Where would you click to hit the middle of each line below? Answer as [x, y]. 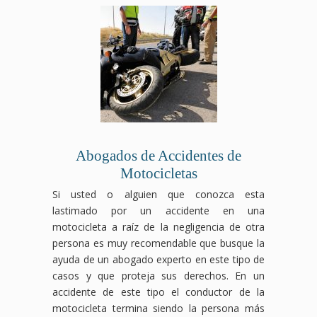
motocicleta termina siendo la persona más [158, 308]
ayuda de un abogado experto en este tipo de [158, 259]
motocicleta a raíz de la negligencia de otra [158, 226]
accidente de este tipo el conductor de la [158, 292]
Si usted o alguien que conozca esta [158, 194]
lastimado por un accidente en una [158, 210]
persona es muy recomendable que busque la [158, 243]
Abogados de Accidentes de [158, 155]
